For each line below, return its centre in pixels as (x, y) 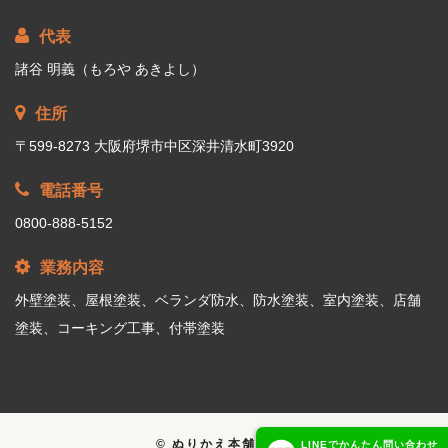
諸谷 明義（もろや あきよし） (110, 69)
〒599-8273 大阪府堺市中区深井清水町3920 (154, 146)
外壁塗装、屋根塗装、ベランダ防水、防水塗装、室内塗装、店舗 (218, 300)
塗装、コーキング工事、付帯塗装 (120, 328)
